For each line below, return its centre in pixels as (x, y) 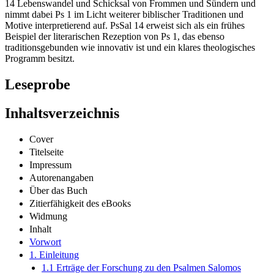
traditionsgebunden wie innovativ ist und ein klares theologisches (130, 48)
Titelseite (46, 152)
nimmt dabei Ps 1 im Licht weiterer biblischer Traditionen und (124, 15)
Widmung (48, 216)
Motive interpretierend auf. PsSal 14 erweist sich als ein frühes (125, 26)
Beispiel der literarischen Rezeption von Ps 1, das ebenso (115, 37)
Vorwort (45, 242)
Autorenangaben (61, 177)
